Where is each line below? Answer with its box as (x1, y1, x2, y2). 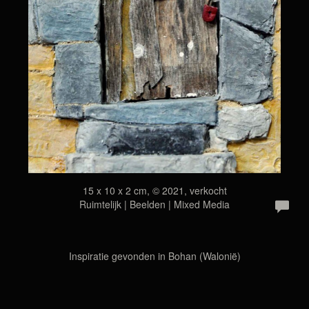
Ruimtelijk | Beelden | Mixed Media (79, 197, 230, 211)
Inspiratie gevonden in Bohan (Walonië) (68, 249, 241, 263)
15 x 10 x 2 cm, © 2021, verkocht (82, 183, 227, 197)
